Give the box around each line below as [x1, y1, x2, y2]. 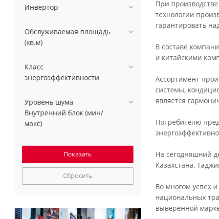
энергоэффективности [24, 72, 99, 82]
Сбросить [63, 171, 92, 180]
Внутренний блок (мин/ [24, 108, 103, 117]
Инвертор [24, 2, 58, 12]
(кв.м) [24, 37, 43, 47]
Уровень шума [24, 97, 73, 107]
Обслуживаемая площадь [24, 26, 110, 36]
